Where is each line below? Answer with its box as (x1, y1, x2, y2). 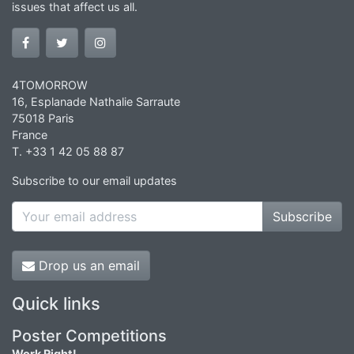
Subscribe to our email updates (12, 173, 177, 187)
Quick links (12, 292, 100, 314)
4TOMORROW (12, 77, 88, 92)
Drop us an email (35, 257, 140, 273)
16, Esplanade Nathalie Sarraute (12, 94, 180, 108)
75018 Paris (12, 111, 74, 125)
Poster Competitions (12, 326, 167, 345)
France (12, 127, 47, 141)
